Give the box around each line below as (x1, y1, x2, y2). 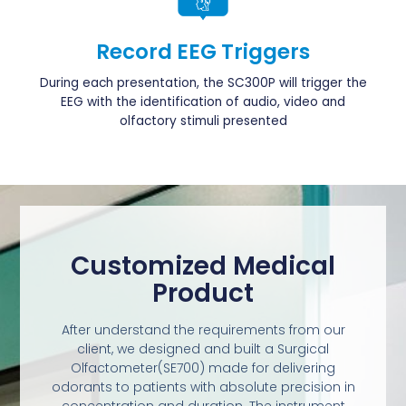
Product (152, 275, 254, 311)
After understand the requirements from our (61, 320, 345, 339)
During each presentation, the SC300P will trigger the (39, 74, 367, 92)
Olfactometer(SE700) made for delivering (71, 358, 335, 377)
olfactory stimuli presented (119, 112, 287, 130)
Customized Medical (71, 247, 335, 284)
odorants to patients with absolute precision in (51, 377, 355, 396)
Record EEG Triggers (96, 37, 310, 67)
